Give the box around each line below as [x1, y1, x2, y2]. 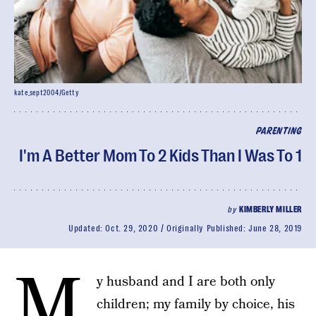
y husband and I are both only [97, 272, 275, 291]
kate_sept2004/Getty [14, 89, 79, 97]
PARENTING [255, 127, 302, 136]
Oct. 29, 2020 [105, 224, 159, 233]
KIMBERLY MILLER [239, 205, 302, 214]
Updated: [68, 224, 106, 233]
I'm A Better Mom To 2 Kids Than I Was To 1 [19, 146, 302, 166]
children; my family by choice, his [97, 295, 295, 314]
